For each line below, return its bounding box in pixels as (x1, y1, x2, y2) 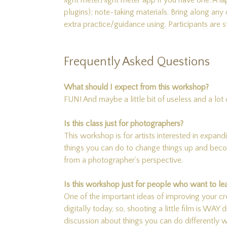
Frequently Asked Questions (64, 55, 210, 68)
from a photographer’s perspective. (64, 156, 183, 165)
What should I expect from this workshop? (64, 83, 209, 92)
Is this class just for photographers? (64, 119, 183, 128)
